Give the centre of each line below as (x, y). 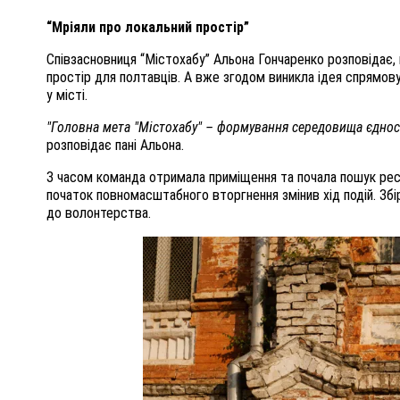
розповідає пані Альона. (115, 146)
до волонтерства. (99, 213)
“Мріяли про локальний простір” (148, 28)
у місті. (69, 96)
